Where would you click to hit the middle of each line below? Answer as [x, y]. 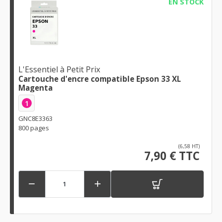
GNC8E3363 [35, 118]
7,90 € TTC [172, 156]
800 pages [34, 128]
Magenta [35, 88]
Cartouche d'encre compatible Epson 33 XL [100, 79]
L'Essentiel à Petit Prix [59, 70]
